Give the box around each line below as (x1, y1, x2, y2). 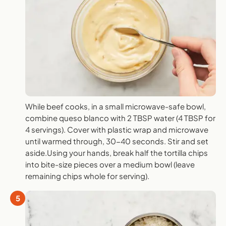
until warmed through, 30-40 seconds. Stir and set (25, 136, 208, 146)
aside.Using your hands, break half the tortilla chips (25, 148, 208, 158)
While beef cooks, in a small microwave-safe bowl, (25, 101, 206, 111)
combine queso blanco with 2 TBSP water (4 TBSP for (25, 113, 215, 123)
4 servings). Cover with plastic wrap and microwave (25, 125, 208, 135)
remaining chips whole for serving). (25, 171, 149, 181)
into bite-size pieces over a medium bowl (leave (25, 159, 195, 169)
